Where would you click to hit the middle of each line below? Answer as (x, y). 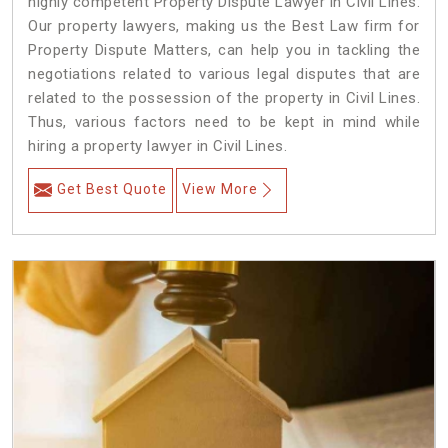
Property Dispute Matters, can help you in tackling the (224, 50)
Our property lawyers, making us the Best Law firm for (224, 26)
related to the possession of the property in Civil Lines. (224, 98)
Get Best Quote (112, 189)
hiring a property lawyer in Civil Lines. (157, 146)
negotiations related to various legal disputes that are (224, 74)
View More (220, 189)
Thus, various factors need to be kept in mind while (224, 122)
